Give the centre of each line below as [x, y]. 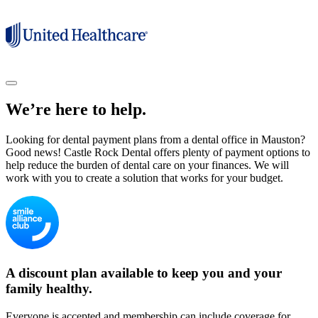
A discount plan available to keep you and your [144, 273]
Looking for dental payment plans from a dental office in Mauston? [155, 140]
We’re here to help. [76, 110]
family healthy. [49, 288]
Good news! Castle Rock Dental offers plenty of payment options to [158, 153]
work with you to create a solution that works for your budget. [144, 178]
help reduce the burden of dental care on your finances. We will [147, 165]
